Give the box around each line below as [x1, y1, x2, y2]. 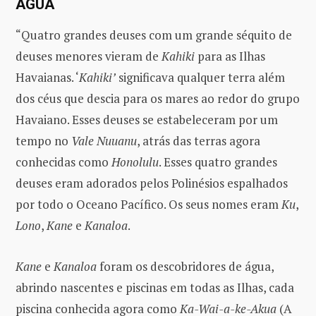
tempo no [16, 132, 71, 149]
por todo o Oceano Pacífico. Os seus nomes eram [16, 195, 281, 212]
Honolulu [111, 153, 159, 170]
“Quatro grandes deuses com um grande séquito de [16, 26, 292, 43]
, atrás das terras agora [137, 132, 260, 149]
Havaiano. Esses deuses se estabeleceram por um [16, 111, 278, 128]
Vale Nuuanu [71, 132, 137, 149]
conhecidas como [16, 153, 111, 170]
